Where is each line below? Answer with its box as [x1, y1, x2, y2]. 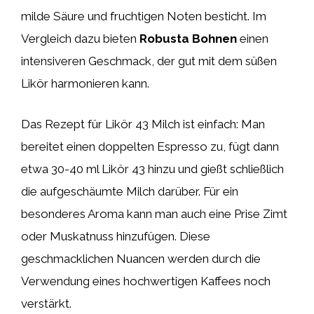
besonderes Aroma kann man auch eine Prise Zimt [21, 206, 287, 221]
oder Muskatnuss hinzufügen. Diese [21, 228, 210, 243]
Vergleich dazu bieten [21, 32, 139, 46]
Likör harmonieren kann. [21, 76, 149, 90]
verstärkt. [21, 296, 71, 310]
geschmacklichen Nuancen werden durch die [21, 251, 261, 266]
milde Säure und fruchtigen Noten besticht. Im [21, 9, 266, 23]
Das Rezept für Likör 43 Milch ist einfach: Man [21, 116, 265, 131]
